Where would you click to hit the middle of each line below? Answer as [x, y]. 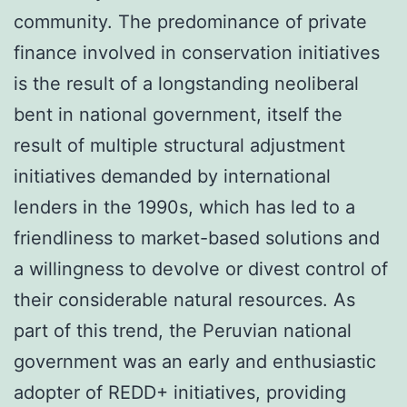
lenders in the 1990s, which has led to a [184, 207]
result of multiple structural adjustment [179, 145]
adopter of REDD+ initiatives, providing [180, 392]
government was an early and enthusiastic [195, 362]
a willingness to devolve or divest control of [201, 269]
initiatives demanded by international [172, 176]
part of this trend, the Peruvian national [183, 331]
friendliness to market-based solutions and [197, 238]
